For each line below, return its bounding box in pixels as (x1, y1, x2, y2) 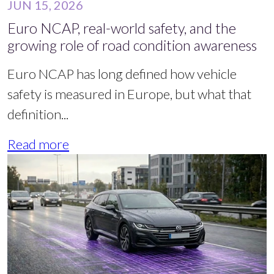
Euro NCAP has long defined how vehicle (7, 65, 237, 82)
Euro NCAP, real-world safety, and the (7, 19, 236, 37)
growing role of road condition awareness (7, 36, 257, 54)
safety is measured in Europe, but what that (7, 85, 251, 102)
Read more (7, 135, 69, 152)
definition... (7, 105, 68, 122)
